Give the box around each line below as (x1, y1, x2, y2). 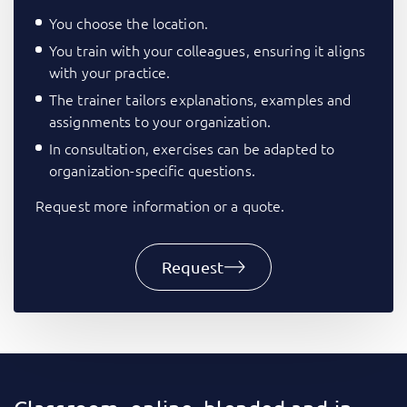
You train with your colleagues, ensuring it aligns (49, 40, 365, 61)
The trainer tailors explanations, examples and (49, 89, 352, 110)
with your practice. (49, 62, 171, 83)
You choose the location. (49, 13, 208, 34)
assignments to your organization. (49, 111, 271, 132)
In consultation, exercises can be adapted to (49, 138, 335, 159)
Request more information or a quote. (35, 195, 285, 216)
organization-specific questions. (49, 160, 255, 181)
